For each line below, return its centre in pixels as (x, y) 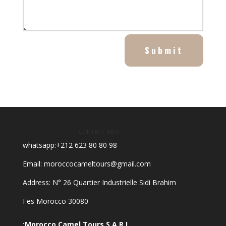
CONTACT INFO (99, 131)
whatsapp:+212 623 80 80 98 (70, 145)
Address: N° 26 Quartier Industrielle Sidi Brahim (99, 182)
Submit (164, 50)
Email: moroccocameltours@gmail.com (87, 163)
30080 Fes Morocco (78, 201)
